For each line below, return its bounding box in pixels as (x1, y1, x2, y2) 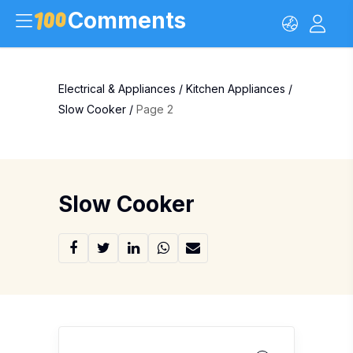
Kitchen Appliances (186, 82, 285, 95)
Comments (68, 7, 186, 34)
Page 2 (136, 102, 173, 116)
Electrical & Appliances (58, 82, 176, 95)
